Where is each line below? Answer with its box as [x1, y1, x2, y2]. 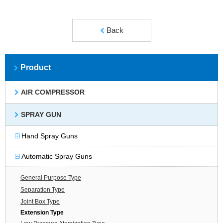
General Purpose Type [20, 174, 81, 181]
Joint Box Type [20, 198, 60, 205]
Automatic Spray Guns [19, 152, 92, 160]
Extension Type [20, 209, 64, 216]
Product [18, 63, 51, 72]
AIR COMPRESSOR [19, 88, 85, 96]
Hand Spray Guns [19, 131, 78, 140]
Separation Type [20, 186, 65, 193]
